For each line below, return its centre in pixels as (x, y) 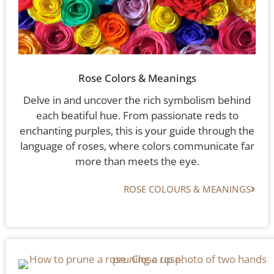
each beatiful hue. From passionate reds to (137, 116)
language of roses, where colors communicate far (137, 146)
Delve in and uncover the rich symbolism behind (137, 100)
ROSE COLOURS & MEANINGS (187, 189)
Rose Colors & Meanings (137, 78)
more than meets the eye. (137, 161)
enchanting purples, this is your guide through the (137, 131)
